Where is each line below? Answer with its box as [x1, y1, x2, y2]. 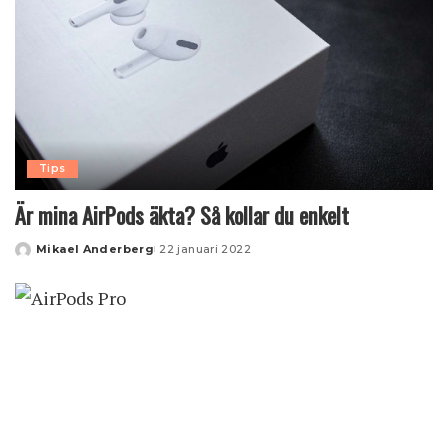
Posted [14, 249, 62, 264]
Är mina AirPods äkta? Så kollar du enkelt [15, 197, 349, 232]
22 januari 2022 [159, 241, 252, 256]
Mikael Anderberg [36, 241, 155, 256]
